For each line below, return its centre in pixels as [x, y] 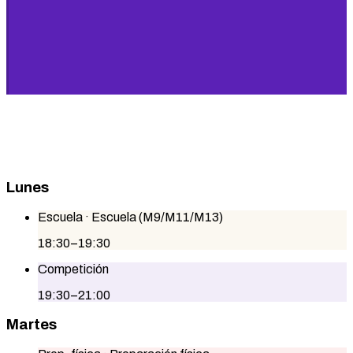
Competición [73, 269]
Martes [32, 324]
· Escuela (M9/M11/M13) [153, 217]
